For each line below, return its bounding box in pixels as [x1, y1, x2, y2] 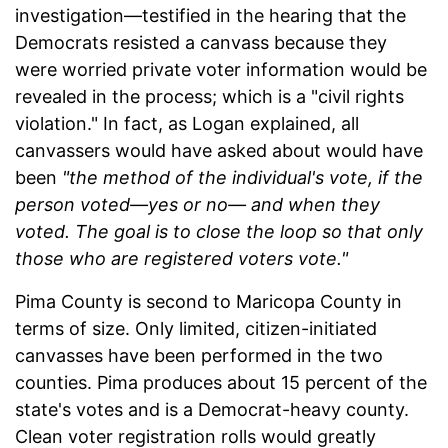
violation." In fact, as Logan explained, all [15, 112, 359, 134]
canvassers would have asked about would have [15, 139, 423, 161]
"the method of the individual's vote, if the [62, 166, 423, 188]
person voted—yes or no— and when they [15, 193, 380, 215]
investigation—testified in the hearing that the [15, 4, 406, 26]
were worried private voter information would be [15, 58, 427, 80]
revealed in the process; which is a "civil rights [15, 85, 404, 107]
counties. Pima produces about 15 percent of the [15, 371, 427, 393]
